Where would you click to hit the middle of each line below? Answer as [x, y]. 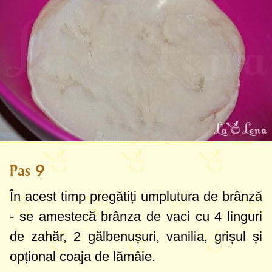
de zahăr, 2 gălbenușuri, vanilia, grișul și [136, 236]
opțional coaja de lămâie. [83, 256]
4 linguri [238, 216]
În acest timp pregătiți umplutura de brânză [136, 196]
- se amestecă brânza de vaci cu [112, 216]
